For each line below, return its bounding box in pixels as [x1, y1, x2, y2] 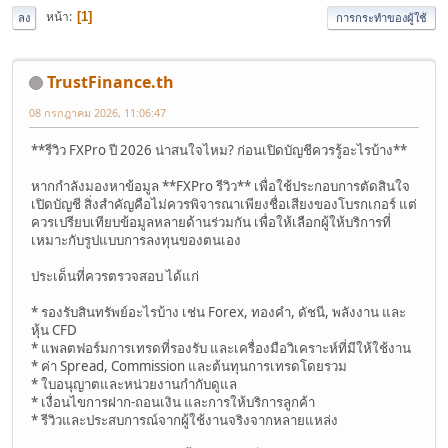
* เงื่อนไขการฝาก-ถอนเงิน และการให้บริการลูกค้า [31, 392, 315, 411]
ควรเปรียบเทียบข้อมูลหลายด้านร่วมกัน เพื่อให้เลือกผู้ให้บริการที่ [31, 212, 391, 231]
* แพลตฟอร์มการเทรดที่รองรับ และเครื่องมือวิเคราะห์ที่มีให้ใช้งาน [31, 338, 411, 357]
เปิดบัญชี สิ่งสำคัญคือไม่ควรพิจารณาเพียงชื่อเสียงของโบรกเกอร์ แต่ [31, 194, 417, 213]
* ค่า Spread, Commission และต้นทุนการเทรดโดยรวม [31, 356, 347, 375]
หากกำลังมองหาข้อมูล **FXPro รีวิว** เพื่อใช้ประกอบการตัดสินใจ [31, 176, 410, 195]
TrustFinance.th [47, 70, 174, 93]
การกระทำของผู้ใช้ [336, 9, 427, 25]
